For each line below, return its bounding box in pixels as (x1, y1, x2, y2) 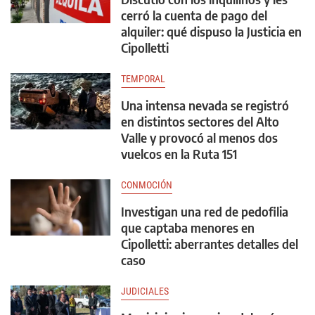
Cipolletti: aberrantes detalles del (121, 236, 298, 252)
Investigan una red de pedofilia (121, 203, 288, 220)
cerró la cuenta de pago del (121, 7, 267, 24)
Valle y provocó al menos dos (121, 129, 278, 146)
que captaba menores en (121, 219, 255, 236)
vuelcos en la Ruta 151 (121, 146, 237, 162)
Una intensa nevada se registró (121, 97, 289, 114)
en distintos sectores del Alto (121, 113, 279, 130)
